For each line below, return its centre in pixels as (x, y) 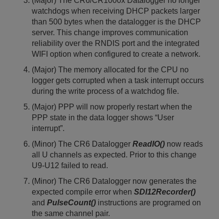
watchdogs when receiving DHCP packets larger (116, 11)
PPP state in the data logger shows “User (103, 118)
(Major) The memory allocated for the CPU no (110, 70)
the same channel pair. (71, 213)
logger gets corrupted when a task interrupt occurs (118, 80)
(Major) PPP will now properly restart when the (112, 107)
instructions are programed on (148, 203)
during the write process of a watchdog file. (105, 91)
